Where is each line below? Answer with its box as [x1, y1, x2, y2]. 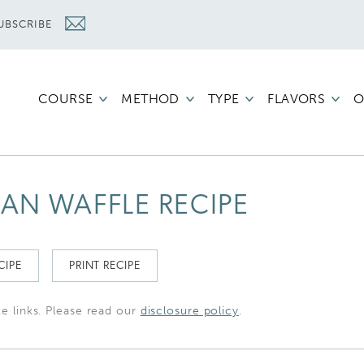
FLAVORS [267, 91, 326, 106]
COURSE [37, 91, 93, 106]
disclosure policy [140, 303, 239, 318]
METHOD [121, 91, 180, 106]
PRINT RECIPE [68, 259, 141, 272]
